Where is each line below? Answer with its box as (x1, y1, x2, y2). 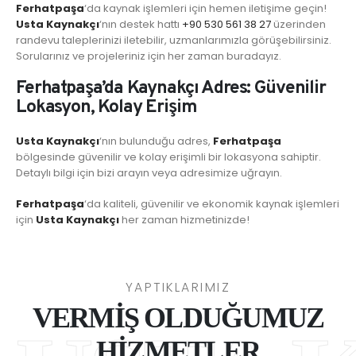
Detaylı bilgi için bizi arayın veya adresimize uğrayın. (16, 164, 282, 180)
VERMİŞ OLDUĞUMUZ (32, 302, 324, 335)
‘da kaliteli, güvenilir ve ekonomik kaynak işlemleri (84, 195, 339, 211)
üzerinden (271, 17, 326, 33)
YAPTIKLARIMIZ (125, 278, 231, 296)
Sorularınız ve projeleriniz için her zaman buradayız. (16, 48, 281, 64)
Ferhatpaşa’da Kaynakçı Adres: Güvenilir (16, 76, 326, 100)
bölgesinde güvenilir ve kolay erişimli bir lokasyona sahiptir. (16, 149, 321, 164)
